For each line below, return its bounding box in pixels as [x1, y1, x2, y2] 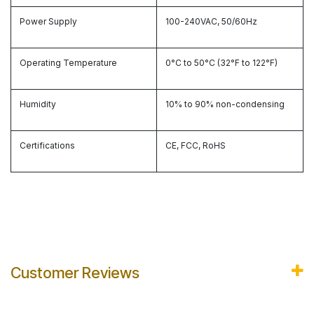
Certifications [20, 140, 75, 151]
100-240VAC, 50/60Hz [165, 16, 257, 27]
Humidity [20, 99, 56, 110]
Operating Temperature [20, 57, 117, 69]
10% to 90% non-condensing [165, 99, 285, 110]
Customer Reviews [11, 264, 139, 282]
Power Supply [20, 16, 77, 27]
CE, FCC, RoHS [165, 140, 226, 151]
